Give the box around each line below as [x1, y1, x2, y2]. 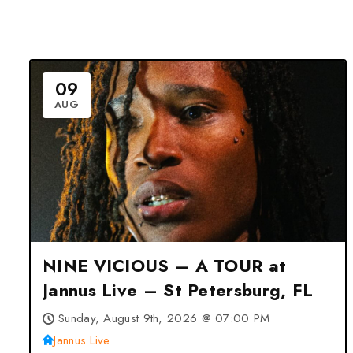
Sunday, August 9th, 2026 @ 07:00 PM [58, 310, 270, 327]
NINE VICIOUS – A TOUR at [43, 253, 287, 278]
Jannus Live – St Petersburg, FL [43, 277, 314, 303]
